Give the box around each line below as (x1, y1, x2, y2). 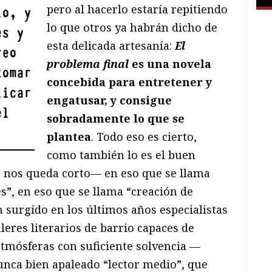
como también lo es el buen (47, 147, 196, 162)
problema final (47, 56, 132, 71)
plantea (47, 129, 92, 144)
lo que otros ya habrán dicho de (47, 19, 218, 35)
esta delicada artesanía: (47, 38, 175, 53)
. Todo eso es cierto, (91, 129, 197, 144)
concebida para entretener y (47, 74, 212, 89)
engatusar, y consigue (47, 92, 172, 107)
